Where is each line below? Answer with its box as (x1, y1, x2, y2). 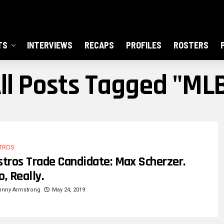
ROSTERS (173, 39, 209, 50)
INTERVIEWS (27, 39, 73, 50)
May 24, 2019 (52, 186, 85, 193)
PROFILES (126, 39, 162, 50)
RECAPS (84, 39, 114, 50)
